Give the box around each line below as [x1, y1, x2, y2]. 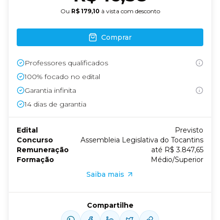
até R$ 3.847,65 [151, 145, 203, 154]
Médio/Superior [151, 155, 203, 164]
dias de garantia [31, 100, 86, 109]
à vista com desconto [101, 7, 160, 15]
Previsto [175, 126, 203, 135]
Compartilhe [86, 201, 134, 210]
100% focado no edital [25, 72, 100, 81]
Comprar [101, 33, 132, 42]
